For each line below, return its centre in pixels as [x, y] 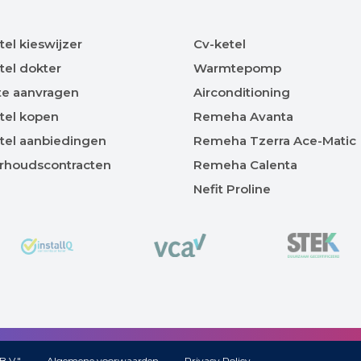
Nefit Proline [232, 189]
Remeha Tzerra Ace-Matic [275, 141]
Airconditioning [242, 93]
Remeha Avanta [243, 117]
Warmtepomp [237, 68]
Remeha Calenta [245, 165]
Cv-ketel [220, 44]
